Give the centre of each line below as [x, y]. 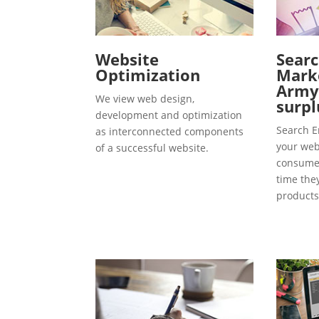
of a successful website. [152, 147]
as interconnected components [170, 131]
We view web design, [145, 98]
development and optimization [169, 115]
